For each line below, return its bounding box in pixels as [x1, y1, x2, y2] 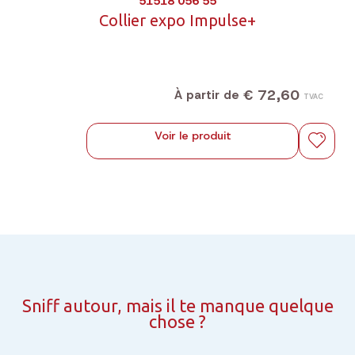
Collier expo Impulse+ [99, 11, 256, 29]
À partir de [174, 86, 239, 103]
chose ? [149, 311, 206, 331]
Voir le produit [154, 128, 231, 143]
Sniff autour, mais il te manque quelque [21, 296, 334, 315]
